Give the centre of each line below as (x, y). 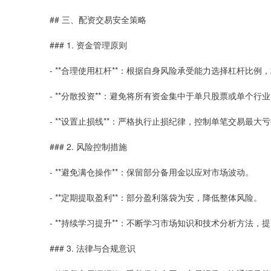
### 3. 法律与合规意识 (93, 248)
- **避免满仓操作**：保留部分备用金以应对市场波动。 (152, 172)
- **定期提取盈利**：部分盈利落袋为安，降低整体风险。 (156, 197)
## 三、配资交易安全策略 (98, 19)
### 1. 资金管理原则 (88, 45)
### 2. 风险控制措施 (88, 146)
